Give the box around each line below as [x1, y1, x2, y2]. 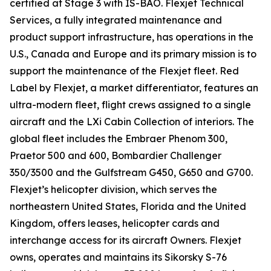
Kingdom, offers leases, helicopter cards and [10, 217, 220, 229]
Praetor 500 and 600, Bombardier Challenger [10, 149, 221, 162]
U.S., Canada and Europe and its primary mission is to [10, 48, 256, 60]
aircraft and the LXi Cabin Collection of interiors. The [10, 116, 254, 128]
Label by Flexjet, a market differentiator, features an [10, 82, 258, 94]
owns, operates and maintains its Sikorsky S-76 [10, 251, 227, 263]
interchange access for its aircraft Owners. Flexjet [10, 234, 241, 246]
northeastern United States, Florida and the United [10, 200, 246, 212]
